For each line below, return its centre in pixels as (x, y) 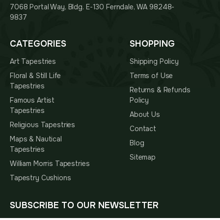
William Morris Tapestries (50, 164)
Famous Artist (32, 100)
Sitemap (143, 157)
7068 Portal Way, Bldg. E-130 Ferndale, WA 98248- (92, 7)
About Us (145, 115)
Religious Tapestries (43, 125)
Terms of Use (151, 76)
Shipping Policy (154, 62)
